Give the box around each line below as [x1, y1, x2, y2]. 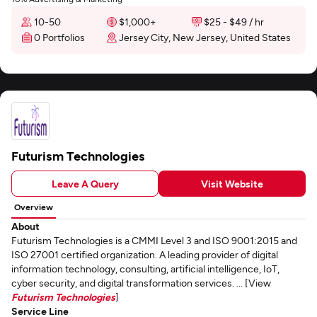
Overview [14, 202, 53, 212]
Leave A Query [51, 177, 119, 190]
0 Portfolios [34, 31, 85, 43]
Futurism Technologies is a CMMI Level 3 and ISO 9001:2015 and [11, 234, 297, 246]
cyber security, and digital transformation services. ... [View [11, 277, 271, 289]
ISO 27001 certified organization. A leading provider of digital [11, 248, 278, 260]
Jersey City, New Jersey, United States [119, 31, 291, 43]
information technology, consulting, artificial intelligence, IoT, [11, 263, 279, 275]
